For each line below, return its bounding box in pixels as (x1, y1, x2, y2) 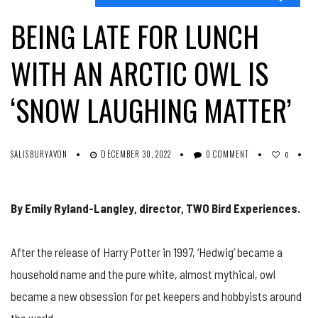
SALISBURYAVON (11, 148, 68, 160)
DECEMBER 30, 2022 (101, 148, 172, 160)
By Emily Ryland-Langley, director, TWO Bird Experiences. (11, 200, 300, 215)
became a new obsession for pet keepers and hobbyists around (11, 288, 302, 303)
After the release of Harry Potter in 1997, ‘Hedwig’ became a (11, 244, 283, 259)
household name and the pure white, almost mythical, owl (11, 266, 275, 281)
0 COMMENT (206, 148, 250, 160)
